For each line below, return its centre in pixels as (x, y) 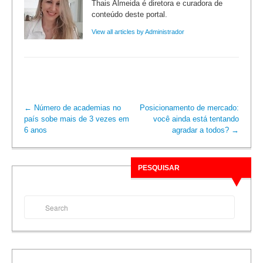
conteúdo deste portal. (129, 15)
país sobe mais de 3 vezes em (77, 119)
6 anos (36, 130)
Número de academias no (76, 108)
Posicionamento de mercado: (189, 108)
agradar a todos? (202, 130)
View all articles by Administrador (138, 32)
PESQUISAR (159, 168)
